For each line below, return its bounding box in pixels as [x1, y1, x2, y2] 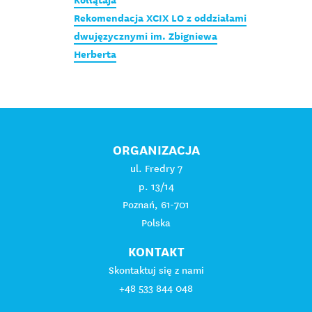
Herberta [73, 47, 116, 61]
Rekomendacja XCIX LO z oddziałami [73, 10, 247, 25]
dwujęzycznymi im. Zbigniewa [73, 29, 217, 43]
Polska [141, 216, 171, 229]
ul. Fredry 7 [130, 162, 182, 175]
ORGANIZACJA [112, 141, 200, 158]
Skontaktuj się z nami [108, 263, 204, 276]
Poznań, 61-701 [123, 198, 189, 211]
